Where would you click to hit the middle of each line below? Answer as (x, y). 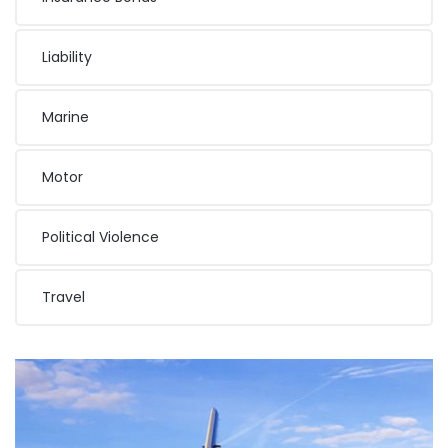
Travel (63, 297)
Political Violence (100, 237)
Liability (67, 57)
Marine (65, 117)
